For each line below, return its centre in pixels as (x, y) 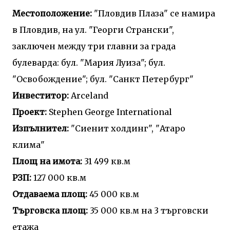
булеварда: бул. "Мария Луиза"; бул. (89, 63)
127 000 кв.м (59, 178)
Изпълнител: (41, 128)
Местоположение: (52, 13)
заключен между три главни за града (94, 46)
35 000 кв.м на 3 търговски (148, 210)
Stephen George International (109, 112)
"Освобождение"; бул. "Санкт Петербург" (103, 79)
